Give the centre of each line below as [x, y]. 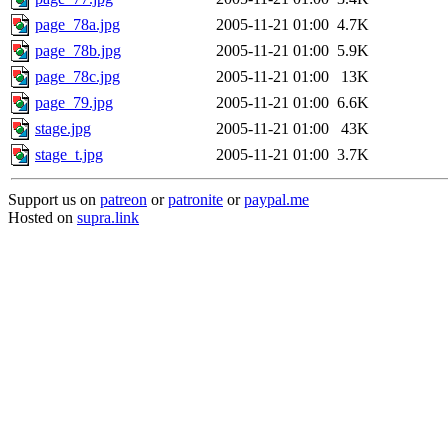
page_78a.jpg [77, 24]
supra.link [108, 217]
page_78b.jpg [78, 50]
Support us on [54, 199]
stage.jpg [63, 128]
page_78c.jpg [77, 76]
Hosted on [42, 217]
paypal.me [276, 199]
